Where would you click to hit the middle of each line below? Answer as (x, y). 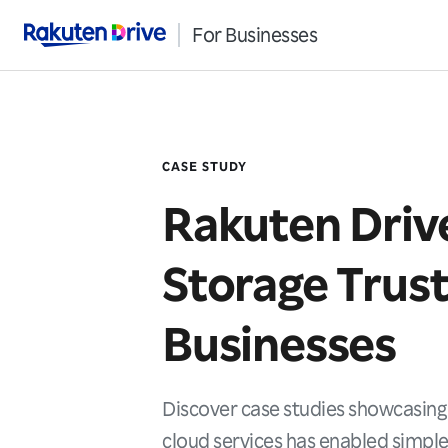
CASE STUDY (204, 166)
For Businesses (254, 34)
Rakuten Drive (80, 37)
